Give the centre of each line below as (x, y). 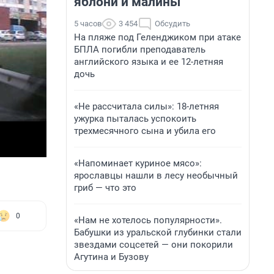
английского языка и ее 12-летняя (149, 62)
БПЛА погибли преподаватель (140, 50)
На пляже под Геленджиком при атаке (157, 37)
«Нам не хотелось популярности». (148, 220)
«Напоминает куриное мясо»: (138, 163)
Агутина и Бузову (111, 257)
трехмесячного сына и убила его (145, 131)
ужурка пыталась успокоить (135, 119)
